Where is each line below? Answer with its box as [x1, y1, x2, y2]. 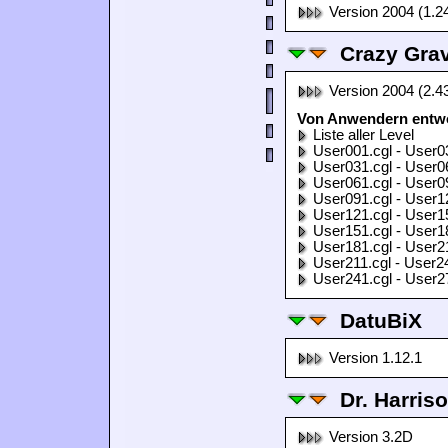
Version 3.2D [329, 429, 413, 445]
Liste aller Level [313, 127, 414, 143]
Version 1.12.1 [329, 350, 422, 366]
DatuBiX [340, 309, 422, 332]
